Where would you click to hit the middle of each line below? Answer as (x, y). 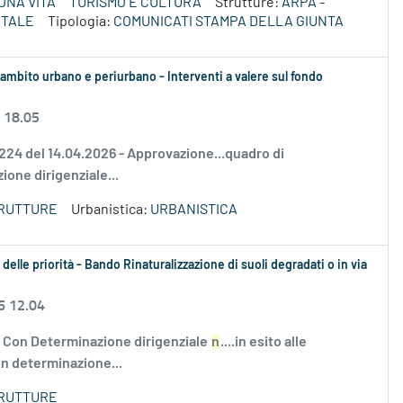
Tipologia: (81, 22)
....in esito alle (264, 342)
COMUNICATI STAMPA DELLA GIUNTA (228, 22)
